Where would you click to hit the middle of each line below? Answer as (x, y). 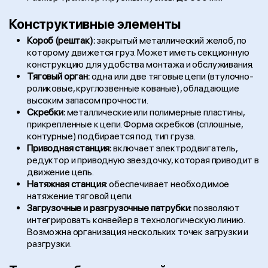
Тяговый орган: (58, 76)
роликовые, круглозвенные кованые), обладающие (133, 88)
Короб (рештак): (61, 40)
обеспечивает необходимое (168, 184)
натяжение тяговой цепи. (80, 196)
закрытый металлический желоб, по (171, 40)
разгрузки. (49, 244)
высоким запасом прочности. (88, 100)
